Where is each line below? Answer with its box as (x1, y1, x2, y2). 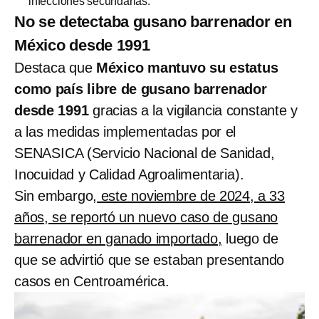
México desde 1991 (14, 36, 150, 54)
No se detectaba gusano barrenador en (14, 12, 292, 31)
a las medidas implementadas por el (14, 123, 236, 140)
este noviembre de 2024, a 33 (97, 187, 286, 204)
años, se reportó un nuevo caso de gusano (14, 209, 278, 225)
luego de (221, 230, 279, 246)
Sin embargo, (14, 187, 98, 204)
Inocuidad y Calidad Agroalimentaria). (14, 166, 244, 182)
